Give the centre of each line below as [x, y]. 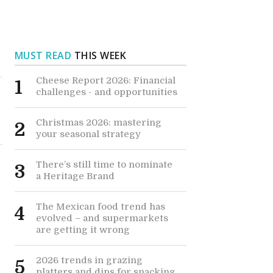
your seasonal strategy [88, 134]
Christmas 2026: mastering [98, 122]
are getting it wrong [83, 230]
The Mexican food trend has [100, 207]
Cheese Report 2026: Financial [105, 80]
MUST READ [43, 55]
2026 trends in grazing [89, 260]
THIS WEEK [99, 55]
